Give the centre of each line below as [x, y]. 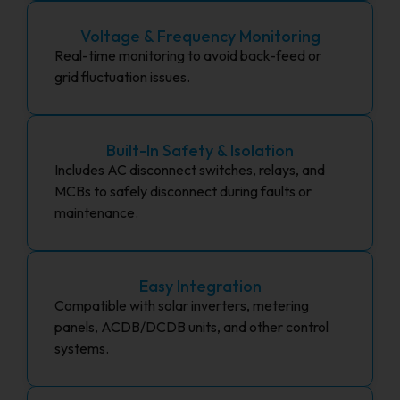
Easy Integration [200, 287]
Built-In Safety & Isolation [200, 151]
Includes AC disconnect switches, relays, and [190, 170]
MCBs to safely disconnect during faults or [183, 192]
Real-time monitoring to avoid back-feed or [188, 56]
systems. [82, 349]
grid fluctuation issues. [122, 77]
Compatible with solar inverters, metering [182, 306]
